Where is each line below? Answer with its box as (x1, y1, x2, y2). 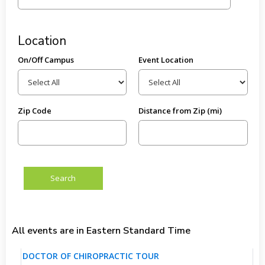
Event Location (138, 54, 193, 66)
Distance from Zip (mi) (138, 105, 222, 116)
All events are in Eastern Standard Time (11, 224, 190, 237)
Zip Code (17, 105, 51, 116)
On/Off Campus (17, 54, 74, 66)
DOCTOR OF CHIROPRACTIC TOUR (22, 250, 159, 261)
